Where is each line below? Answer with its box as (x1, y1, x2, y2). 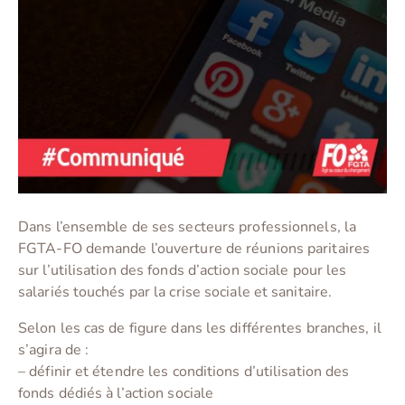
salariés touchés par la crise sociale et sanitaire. (18, 282, 333, 303)
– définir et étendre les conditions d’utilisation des (18, 362, 350, 382)
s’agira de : (18, 340, 89, 361)
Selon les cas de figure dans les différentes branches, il (18, 318, 381, 339)
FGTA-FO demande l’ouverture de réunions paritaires (18, 239, 371, 259)
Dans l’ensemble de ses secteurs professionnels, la (18, 217, 357, 238)
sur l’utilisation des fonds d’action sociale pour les (18, 260, 347, 281)
